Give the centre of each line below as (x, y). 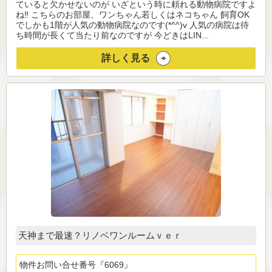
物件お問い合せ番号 (58, 265)
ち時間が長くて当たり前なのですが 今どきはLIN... (112, 36)
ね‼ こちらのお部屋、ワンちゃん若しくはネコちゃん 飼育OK (133, 15)
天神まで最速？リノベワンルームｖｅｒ (100, 236)
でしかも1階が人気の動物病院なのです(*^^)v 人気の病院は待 (132, 25)
